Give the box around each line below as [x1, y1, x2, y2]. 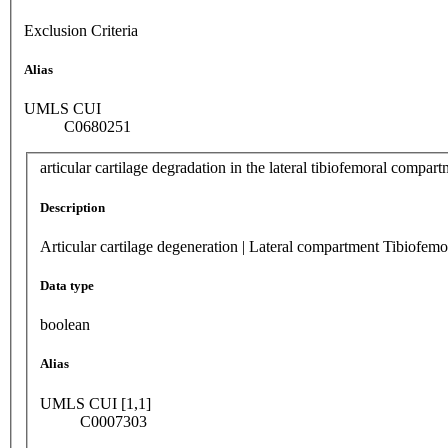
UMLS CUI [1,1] [40, 394, 151, 412]
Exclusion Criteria [24, 21, 138, 39]
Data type [40, 277, 94, 293]
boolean [40, 316, 90, 334]
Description [40, 199, 105, 215]
